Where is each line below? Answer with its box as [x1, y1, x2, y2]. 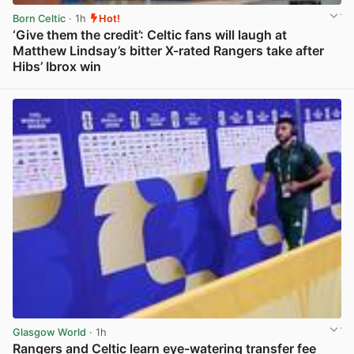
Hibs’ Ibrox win [13, 58, 101, 74]
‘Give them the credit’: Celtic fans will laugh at [13, 26, 287, 43]
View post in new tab [239, 77, 340, 90]
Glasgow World [13, 326, 86, 338]
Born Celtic [13, 12, 66, 24]
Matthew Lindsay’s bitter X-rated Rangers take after [13, 42, 324, 58]
